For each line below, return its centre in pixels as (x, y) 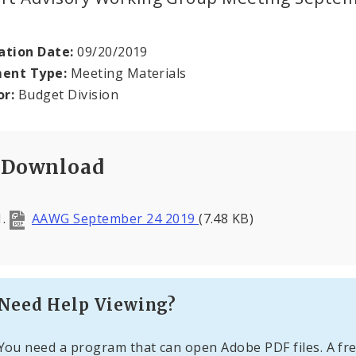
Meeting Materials (127, 73)
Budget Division (67, 94)
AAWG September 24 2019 (115, 218)
